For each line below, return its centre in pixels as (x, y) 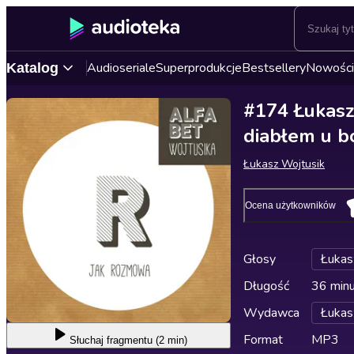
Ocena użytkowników (290, 205)
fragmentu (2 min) (147, 340)
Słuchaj (86, 340)
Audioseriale (121, 68)
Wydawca (271, 313)
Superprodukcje (199, 68)
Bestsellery (274, 68)
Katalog (32, 68)
